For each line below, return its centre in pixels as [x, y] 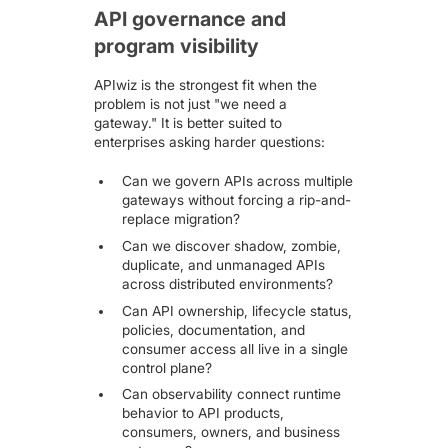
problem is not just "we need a [191, 104]
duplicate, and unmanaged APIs [223, 264]
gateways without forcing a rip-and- [236, 199]
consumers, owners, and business [230, 432]
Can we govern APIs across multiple [237, 180]
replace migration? [180, 218]
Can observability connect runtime [231, 394]
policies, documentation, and [213, 329]
